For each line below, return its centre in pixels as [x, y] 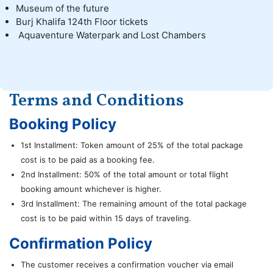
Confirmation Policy [81, 243]
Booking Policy [63, 124]
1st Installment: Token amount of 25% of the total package [132, 145]
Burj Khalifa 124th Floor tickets [82, 21]
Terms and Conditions [97, 101]
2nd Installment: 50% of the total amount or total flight [125, 174]
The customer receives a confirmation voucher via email [127, 264]
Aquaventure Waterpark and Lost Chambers [111, 35]
